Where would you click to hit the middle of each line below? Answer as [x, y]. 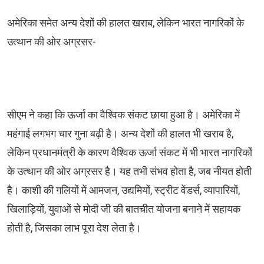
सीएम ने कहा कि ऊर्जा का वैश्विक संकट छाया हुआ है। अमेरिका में [123, 115]
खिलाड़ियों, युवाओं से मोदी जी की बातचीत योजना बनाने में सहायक [124, 209]
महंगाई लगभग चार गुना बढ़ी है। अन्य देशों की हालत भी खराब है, [120, 134]
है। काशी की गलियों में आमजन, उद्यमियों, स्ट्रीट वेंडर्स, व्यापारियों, [123, 191]
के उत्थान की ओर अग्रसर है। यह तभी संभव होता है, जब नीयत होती [129, 172]
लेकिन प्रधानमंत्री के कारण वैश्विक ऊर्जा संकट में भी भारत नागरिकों [130, 153]
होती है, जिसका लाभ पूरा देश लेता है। [75, 228]
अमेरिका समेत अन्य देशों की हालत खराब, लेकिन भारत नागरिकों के [126, 23]
